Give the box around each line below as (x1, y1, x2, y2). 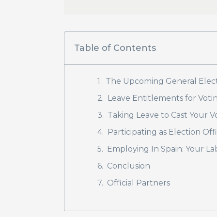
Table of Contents (74, 43, 156, 53)
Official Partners (107, 178, 170, 187)
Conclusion (107, 161, 150, 170)
